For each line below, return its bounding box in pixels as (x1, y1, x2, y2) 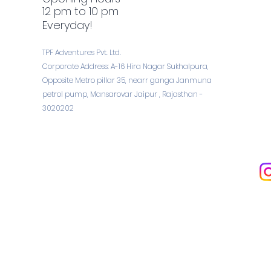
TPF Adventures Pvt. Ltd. (42, 47, 121, 58)
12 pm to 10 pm (42, 4, 119, 19)
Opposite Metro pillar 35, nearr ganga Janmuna (42, 75, 212, 86)
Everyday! (42, 18, 93, 33)
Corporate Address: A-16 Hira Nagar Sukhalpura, (42, 61, 209, 72)
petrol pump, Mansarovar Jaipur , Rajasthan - (42, 89, 203, 100)
